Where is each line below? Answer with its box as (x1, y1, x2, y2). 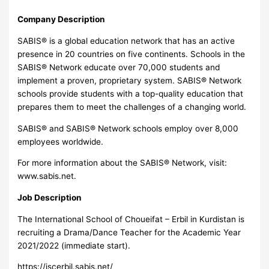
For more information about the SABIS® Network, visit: (17, 158, 228, 168)
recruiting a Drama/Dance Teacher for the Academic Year (17, 227, 241, 237)
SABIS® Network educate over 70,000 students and (17, 62, 220, 72)
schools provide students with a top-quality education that (17, 88, 244, 98)
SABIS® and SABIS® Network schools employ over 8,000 (17, 123, 239, 133)
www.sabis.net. (17, 171, 77, 181)
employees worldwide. (17, 136, 104, 147)
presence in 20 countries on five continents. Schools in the (17, 49, 246, 59)
